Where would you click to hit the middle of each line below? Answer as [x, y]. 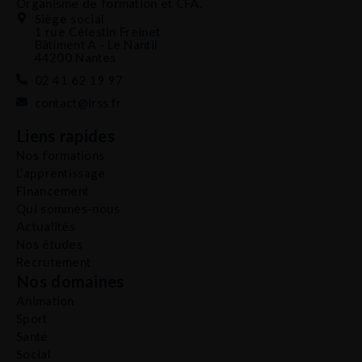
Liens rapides [65, 135]
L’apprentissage [61, 173]
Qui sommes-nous [68, 208]
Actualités [46, 226]
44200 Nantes [75, 57]
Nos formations [61, 155]
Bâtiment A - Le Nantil [96, 44]
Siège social [69, 18]
